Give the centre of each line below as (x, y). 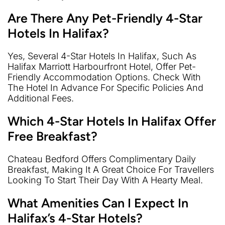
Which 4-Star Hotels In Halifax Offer (112, 121)
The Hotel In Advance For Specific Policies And (105, 88)
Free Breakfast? (52, 136)
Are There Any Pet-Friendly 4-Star (105, 18)
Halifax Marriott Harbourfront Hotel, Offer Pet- (102, 67)
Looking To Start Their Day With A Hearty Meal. (105, 180)
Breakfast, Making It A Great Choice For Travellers (111, 170)
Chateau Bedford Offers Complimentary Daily (102, 159)
